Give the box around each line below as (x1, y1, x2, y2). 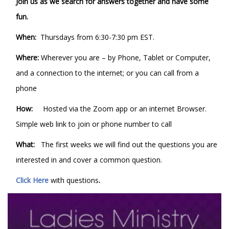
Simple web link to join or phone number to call (16, 119, 172, 129)
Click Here (16, 175, 51, 185)
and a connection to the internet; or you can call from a (16, 68, 199, 78)
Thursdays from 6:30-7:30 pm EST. (38, 32, 158, 42)
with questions (51, 175, 99, 185)
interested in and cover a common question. (16, 155, 164, 165)
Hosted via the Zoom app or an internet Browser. (41, 104, 207, 113)
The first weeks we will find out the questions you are (37, 140, 217, 149)
